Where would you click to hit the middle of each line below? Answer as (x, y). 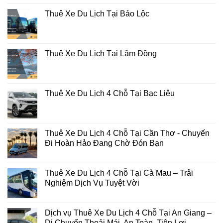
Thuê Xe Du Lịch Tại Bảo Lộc (97, 13)
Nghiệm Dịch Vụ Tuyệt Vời (92, 183)
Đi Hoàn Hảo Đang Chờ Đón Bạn (104, 143)
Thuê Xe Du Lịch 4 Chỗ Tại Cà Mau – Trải (119, 173)
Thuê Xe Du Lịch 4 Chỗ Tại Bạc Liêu (110, 93)
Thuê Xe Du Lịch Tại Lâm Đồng (101, 53)
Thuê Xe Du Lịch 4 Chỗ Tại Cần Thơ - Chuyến (127, 133)
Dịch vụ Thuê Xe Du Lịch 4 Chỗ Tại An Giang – (128, 213)
